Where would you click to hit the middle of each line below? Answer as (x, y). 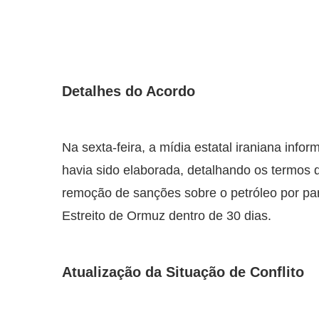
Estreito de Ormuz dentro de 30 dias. (167, 216)
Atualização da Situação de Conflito (183, 272)
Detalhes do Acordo (129, 91)
